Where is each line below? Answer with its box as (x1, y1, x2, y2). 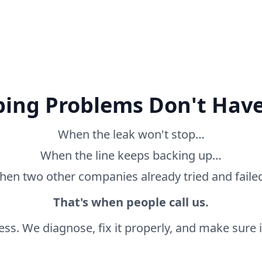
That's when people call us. (53, 194, 209, 210)
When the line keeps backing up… (40, 147, 222, 163)
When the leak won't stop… (57, 126, 205, 142)
